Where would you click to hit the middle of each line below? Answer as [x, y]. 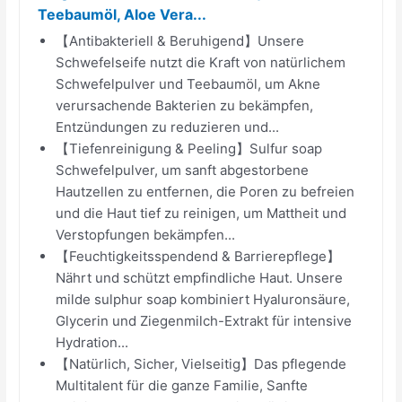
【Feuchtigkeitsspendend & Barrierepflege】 [198, 256]
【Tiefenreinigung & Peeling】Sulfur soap [189, 148]
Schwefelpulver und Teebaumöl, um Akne [188, 83]
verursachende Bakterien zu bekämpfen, [185, 105]
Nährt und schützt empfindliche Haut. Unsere [200, 277]
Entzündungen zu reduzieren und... [168, 127]
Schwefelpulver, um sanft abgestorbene [183, 170]
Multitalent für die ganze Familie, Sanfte [182, 385]
